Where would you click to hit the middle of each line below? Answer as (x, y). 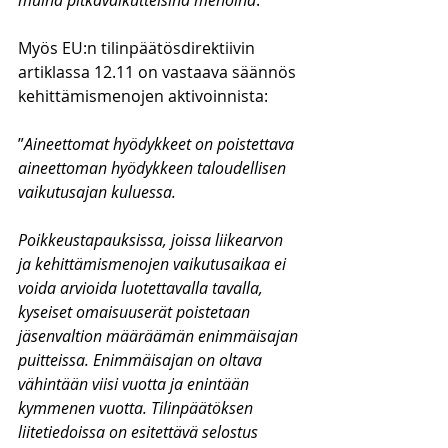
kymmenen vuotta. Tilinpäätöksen (137, 408)
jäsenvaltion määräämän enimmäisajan (160, 336)
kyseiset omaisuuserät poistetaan (136, 312)
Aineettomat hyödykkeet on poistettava (161, 144)
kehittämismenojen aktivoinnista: (143, 96)
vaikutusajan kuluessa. (97, 192)
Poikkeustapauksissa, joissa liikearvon (152, 240)
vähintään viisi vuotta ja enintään (135, 384)
